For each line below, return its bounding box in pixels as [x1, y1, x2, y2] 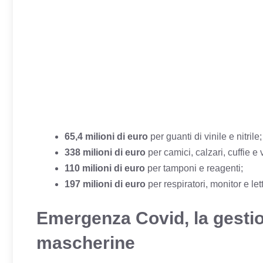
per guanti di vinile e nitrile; [148, 131, 262, 141]
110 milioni [65, 163, 112, 173]
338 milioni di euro [65, 147, 146, 157]
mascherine [36, 232, 135, 252]
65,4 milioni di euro [65, 131, 148, 141]
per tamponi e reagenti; [145, 163, 243, 173]
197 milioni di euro [65, 178, 146, 189]
